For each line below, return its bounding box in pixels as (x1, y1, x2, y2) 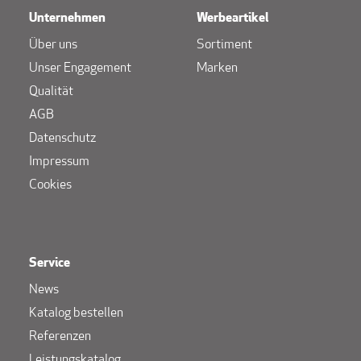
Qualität (29, 85, 73, 98)
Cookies (29, 178, 72, 192)
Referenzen (29, 330, 91, 343)
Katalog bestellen (29, 306, 123, 320)
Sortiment (197, 38, 252, 52)
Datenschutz (29, 131, 96, 145)
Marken (197, 61, 238, 75)
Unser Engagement (29, 61, 131, 75)
